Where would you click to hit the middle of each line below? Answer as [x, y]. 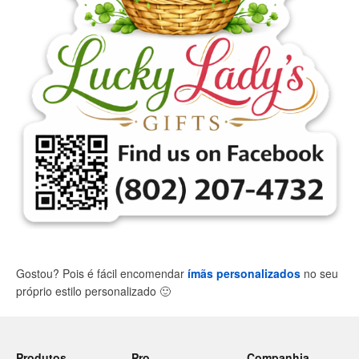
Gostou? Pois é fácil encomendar [102, 273]
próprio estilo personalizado [88, 290]
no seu [319, 273]
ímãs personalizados [244, 273]
